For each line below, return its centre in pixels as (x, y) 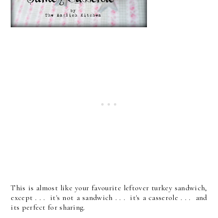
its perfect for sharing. (48, 207)
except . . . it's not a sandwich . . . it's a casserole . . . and (109, 197)
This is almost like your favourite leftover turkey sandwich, (109, 188)
